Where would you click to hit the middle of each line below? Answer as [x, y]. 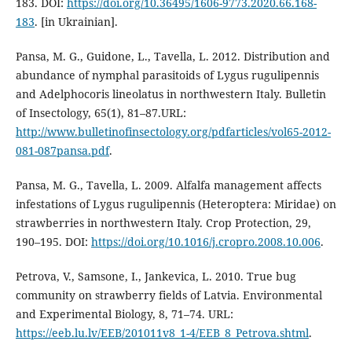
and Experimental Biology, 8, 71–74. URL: [124, 313]
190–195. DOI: [53, 241]
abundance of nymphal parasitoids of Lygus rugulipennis [167, 75]
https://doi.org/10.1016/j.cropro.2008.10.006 [205, 241]
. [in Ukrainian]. [76, 21]
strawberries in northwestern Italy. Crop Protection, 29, [163, 222]
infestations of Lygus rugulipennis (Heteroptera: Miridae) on [176, 203]
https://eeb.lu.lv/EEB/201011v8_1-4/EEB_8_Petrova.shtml [162, 332]
